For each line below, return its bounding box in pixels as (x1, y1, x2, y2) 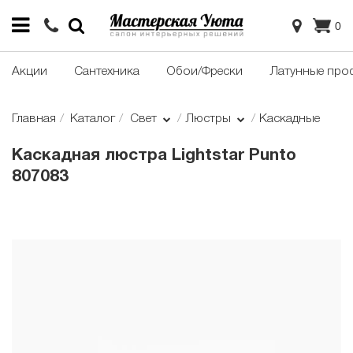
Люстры (184, 113, 234, 125)
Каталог (70, 113, 116, 125)
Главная (12, 113, 56, 125)
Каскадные (258, 113, 320, 125)
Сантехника (74, 66, 139, 78)
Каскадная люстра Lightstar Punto (12, 148, 296, 164)
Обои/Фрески (166, 66, 243, 78)
